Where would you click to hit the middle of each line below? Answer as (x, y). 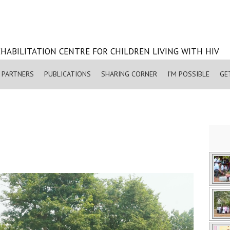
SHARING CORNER (129, 74)
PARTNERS (18, 74)
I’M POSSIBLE (188, 74)
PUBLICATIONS (68, 74)
